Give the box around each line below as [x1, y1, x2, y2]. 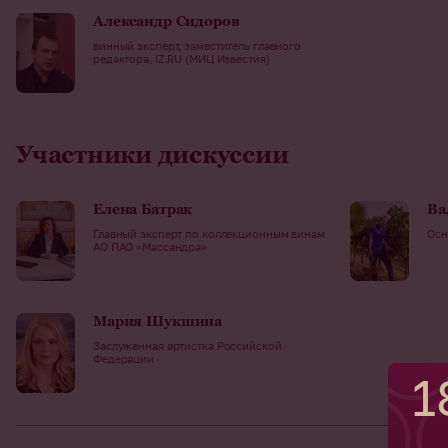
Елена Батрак [93, 201, 193, 217]
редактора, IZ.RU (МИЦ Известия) [93, 52, 270, 65]
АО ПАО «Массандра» [93, 240, 208, 253]
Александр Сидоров [93, 13, 240, 29]
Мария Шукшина [93, 313, 223, 329]
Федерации [93, 352, 155, 365]
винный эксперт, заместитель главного [93, 39, 302, 52]
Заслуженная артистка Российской [93, 339, 282, 352]
